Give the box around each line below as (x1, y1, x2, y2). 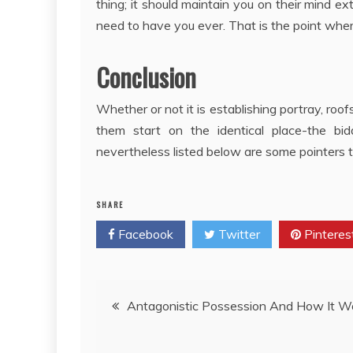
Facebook (115, 226, 173, 243)
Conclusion (96, 58, 196, 96)
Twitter (215, 226, 260, 243)
